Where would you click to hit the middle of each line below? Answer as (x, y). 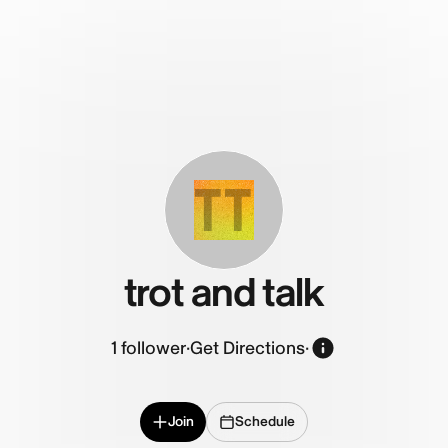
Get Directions (247, 348)
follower (153, 348)
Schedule (265, 421)
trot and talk (224, 293)
